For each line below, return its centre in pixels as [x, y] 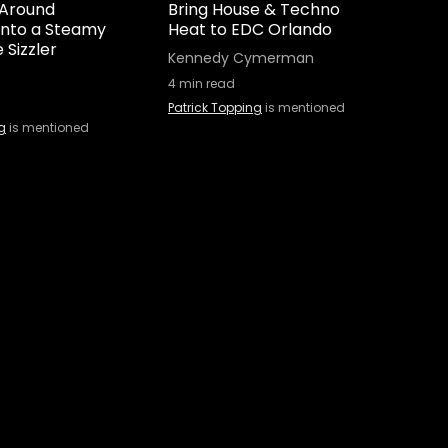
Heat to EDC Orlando [250, 29]
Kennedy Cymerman [241, 58]
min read [205, 83]
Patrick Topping [215, 107]
